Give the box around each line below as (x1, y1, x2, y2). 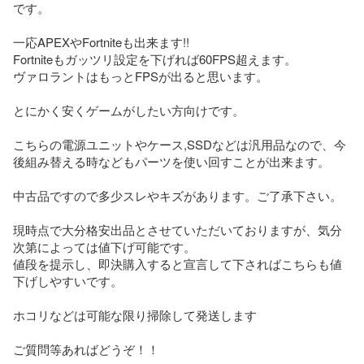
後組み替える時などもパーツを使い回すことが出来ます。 (13, 152, 330, 170)
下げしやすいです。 (13, 271, 123, 289)
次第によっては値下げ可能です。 (13, 237, 196, 255)
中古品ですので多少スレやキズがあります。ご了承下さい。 (13, 186, 342, 204)
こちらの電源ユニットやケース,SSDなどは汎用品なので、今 (13, 135, 346, 153)
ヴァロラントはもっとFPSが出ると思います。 (13, 67, 268, 84)
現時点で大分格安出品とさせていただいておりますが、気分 (13, 220, 342, 238)
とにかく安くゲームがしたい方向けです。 (13, 101, 257, 119)
